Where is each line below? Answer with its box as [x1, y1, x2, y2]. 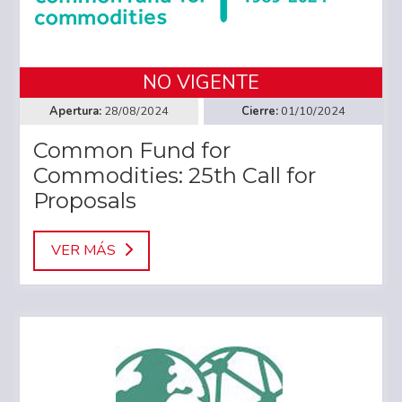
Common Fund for [33, 137, 231, 164]
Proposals [33, 188, 136, 214]
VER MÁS [50, 240, 116, 261]
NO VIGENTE [143, 69, 259, 97]
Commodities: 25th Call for [33, 162, 316, 189]
